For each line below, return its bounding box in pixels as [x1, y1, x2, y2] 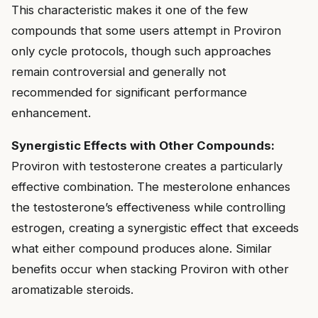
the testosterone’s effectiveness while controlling [11, 199, 285, 214]
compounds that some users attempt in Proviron [11, 23, 281, 38]
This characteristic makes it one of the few [11, 2, 248, 17]
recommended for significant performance [11, 84, 247, 99]
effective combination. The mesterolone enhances [11, 179, 290, 194]
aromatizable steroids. [11, 282, 133, 297]
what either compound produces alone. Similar [11, 241, 272, 256]
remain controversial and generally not [11, 64, 226, 79]
